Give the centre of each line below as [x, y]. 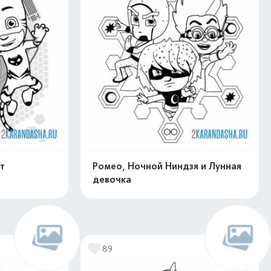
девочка [112, 179]
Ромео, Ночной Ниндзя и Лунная [167, 166]
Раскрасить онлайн [170, 221]
